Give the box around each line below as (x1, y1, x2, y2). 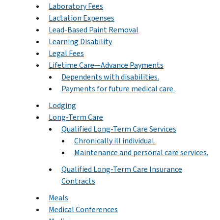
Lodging (49, 100, 76, 110)
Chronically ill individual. (74, 135, 156, 146)
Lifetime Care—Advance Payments (49, 59, 164, 70)
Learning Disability (49, 36, 112, 47)
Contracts (61, 175, 95, 186)
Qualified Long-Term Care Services (61, 123, 176, 134)
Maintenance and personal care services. (74, 147, 208, 158)
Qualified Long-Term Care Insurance (61, 164, 182, 174)
